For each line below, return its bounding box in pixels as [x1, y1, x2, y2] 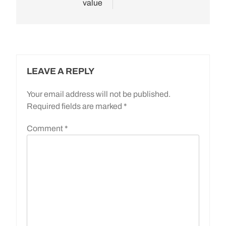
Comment [27, 124, 65, 133]
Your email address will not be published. [27, 89, 171, 98]
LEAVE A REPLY [27, 66, 94, 76]
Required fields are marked [27, 101, 124, 110]
